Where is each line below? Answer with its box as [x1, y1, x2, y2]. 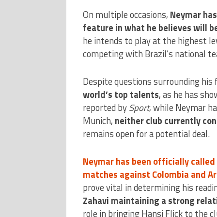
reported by [82, 100, 129, 114]
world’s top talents [82, 87, 159, 101]
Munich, [82, 113, 115, 127]
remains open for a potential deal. [82, 126, 210, 140]
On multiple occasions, [82, 7, 170, 21]
